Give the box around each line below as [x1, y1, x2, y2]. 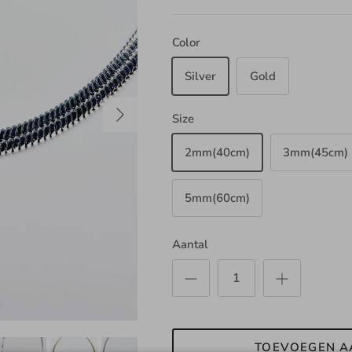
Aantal [171, 236, 208, 253]
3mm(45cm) [282, 144, 348, 160]
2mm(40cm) [184, 144, 250, 160]
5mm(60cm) [184, 189, 250, 206]
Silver [184, 68, 216, 84]
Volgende [101, 98, 154, 115]
